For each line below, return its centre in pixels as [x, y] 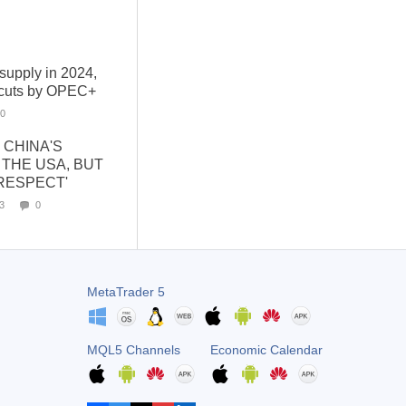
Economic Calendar [266, 350]
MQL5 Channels [133, 350]
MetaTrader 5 [126, 292]
